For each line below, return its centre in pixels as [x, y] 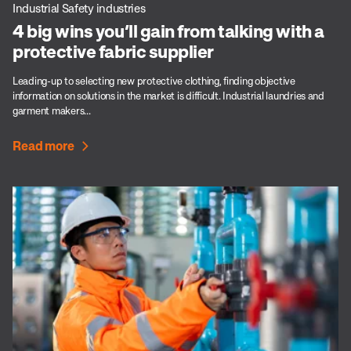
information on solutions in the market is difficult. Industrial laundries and [168, 96]
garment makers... [52, 110]
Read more [43, 146]
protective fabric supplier [114, 51]
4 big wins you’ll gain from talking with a [168, 31]
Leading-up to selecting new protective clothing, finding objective [154, 81]
